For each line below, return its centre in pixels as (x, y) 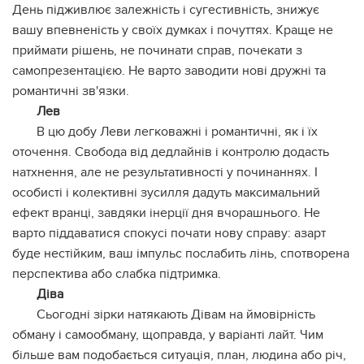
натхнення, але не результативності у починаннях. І (165, 173)
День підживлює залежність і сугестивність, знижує (166, 10)
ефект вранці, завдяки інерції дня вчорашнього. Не (166, 213)
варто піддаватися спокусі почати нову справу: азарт (169, 234)
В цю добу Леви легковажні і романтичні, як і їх (177, 132)
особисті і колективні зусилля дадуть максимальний (166, 193)
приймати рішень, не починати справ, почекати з (157, 51)
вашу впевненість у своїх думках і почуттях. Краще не (173, 30)
